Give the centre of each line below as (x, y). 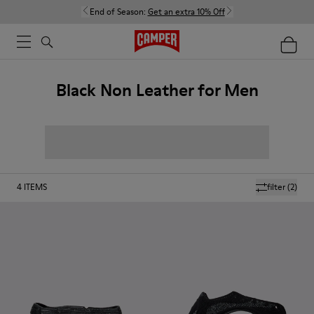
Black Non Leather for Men (157, 90)
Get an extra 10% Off (186, 12)
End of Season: (118, 12)
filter (276, 187)
